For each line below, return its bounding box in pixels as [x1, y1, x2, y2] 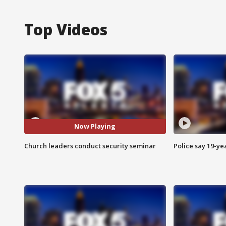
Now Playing [74, 122, 116, 131]
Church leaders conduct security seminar [24, 141, 156, 150]
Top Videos [24, 19, 107, 40]
